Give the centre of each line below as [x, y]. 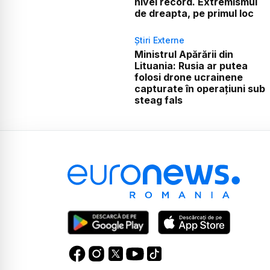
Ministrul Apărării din [184, 54]
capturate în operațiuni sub [199, 88]
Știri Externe [159, 40]
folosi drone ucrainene [188, 77]
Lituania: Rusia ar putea [191, 65]
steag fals [158, 100]
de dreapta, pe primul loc [194, 13]
